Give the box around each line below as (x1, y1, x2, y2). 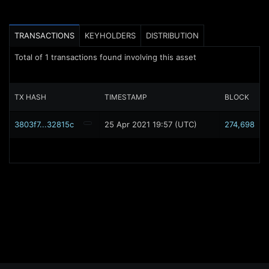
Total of (14, 52, 45, 62)
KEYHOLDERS (85, 31, 136, 40)
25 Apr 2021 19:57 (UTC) (104, 119, 197, 129)
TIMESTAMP (104, 92, 147, 101)
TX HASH (14, 92, 46, 101)
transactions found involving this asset (49, 52, 196, 62)
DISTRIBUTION (146, 31, 199, 40)
